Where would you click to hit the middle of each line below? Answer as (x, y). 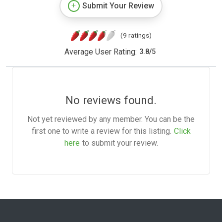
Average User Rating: (100, 52)
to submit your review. (120, 143)
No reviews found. (111, 100)
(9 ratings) (136, 35)
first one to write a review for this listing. (101, 131)
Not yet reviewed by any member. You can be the (111, 119)
